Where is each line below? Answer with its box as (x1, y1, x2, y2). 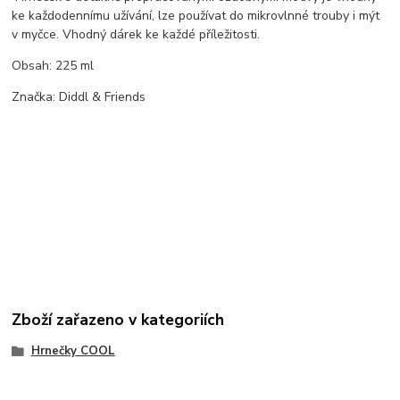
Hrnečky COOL (30, 342, 115, 359)
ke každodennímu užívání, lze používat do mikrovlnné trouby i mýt (12, 7, 380, 25)
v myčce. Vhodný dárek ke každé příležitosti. (12, 26, 261, 44)
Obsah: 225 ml (12, 57, 95, 75)
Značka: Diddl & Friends (12, 88, 146, 106)
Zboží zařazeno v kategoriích (12, 308, 225, 330)
